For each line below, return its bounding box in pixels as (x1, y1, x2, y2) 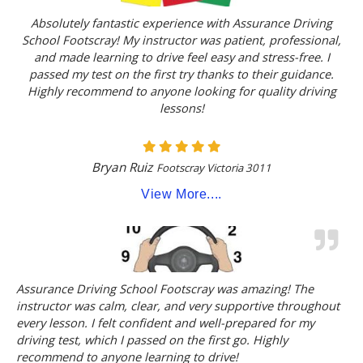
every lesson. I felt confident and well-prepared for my (16, 314, 314, 331)
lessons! (159, 100, 204, 117)
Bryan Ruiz (92, 159, 152, 176)
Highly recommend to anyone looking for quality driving (27, 83, 336, 100)
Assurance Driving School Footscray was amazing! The (16, 280, 314, 297)
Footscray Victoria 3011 (156, 160, 271, 176)
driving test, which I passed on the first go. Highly (16, 331, 288, 348)
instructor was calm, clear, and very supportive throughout (16, 297, 340, 314)
